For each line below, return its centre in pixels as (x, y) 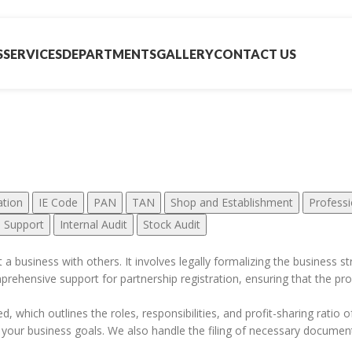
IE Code (58, 203)
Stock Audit (172, 225)
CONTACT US (255, 53)
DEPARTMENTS (109, 53)
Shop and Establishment (232, 203)
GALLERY (185, 53)
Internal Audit (93, 225)
